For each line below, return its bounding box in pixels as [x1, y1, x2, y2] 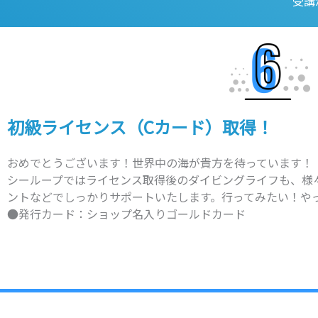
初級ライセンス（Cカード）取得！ [7, 114, 273, 140]
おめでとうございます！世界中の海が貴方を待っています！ [7, 154, 313, 172]
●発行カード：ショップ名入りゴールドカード [7, 205, 246, 223]
